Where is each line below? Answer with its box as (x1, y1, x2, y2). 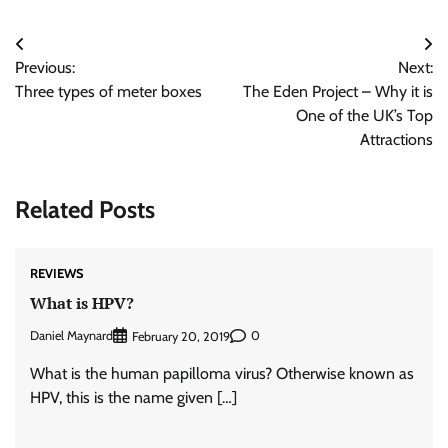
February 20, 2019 (132, 328, 230, 344)
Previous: (15, 58, 75, 77)
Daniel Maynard (30, 328, 113, 343)
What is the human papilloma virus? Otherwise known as (30, 363, 414, 383)
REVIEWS (30, 265, 83, 281)
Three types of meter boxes (15, 82, 202, 101)
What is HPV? (30, 292, 134, 315)
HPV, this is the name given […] (30, 387, 237, 407)
